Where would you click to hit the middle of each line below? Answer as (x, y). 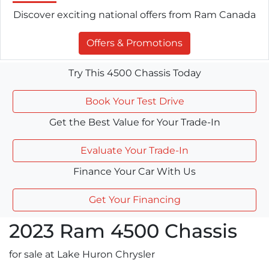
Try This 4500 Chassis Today (134, 73)
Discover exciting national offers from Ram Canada (134, 14)
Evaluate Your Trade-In (134, 150)
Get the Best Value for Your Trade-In (134, 122)
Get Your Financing (134, 199)
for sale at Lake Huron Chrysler (82, 254)
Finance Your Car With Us (134, 171)
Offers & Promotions (134, 43)
